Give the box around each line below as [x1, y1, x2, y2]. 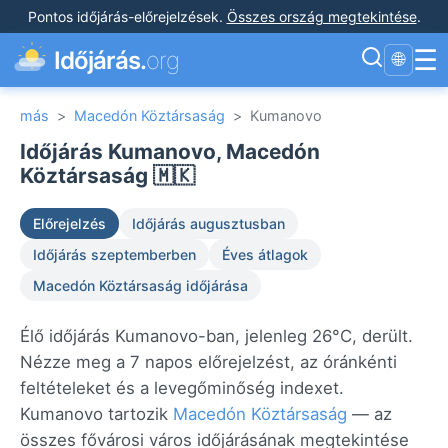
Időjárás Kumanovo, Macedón [20, 139, 320, 164]
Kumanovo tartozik [20, 404, 173, 424]
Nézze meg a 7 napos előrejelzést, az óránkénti [20, 352, 397, 372]
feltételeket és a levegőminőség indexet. [20, 378, 344, 398]
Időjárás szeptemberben [33, 246, 196, 263]
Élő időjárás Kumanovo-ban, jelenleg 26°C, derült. [20, 326, 413, 346]
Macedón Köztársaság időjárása [33, 277, 248, 294]
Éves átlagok [222, 246, 308, 263]
